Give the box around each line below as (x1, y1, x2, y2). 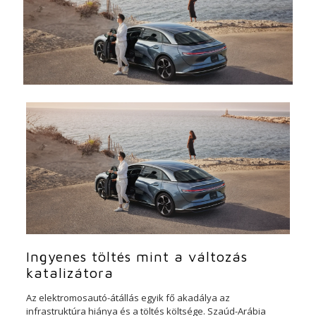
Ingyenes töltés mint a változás (25, 248, 248, 265)
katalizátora (25, 264, 114, 281)
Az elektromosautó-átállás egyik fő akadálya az (25, 291, 230, 304)
